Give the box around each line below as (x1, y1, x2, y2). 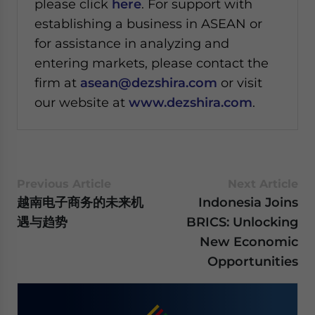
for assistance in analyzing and (34, 36, 229, 51)
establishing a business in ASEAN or (34, 16, 262, 31)
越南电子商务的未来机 (17, 195, 143, 210)
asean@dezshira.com (80, 75, 217, 90)
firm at (34, 75, 80, 90)
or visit (217, 75, 262, 90)
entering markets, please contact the (34, 56, 269, 70)
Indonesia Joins (198, 195, 298, 210)
